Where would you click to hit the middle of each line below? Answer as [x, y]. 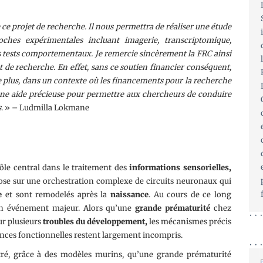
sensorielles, [207, 168]
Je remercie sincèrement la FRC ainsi [163, 54]
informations [155, 168]
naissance [129, 195]
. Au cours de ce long [190, 195]
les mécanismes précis [189, 222]
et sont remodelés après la [56, 195]
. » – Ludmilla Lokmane [45, 108]
